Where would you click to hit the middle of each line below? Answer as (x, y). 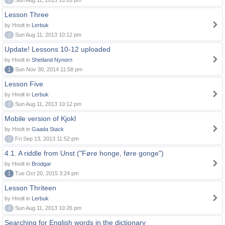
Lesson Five (24, 84)
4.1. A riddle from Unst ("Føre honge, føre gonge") (84, 153)
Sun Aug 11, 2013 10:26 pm (47, 208)
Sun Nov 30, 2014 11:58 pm (48, 69)
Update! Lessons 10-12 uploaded (58, 49)
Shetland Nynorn (52, 60)
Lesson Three (27, 15)
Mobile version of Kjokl (40, 119)
